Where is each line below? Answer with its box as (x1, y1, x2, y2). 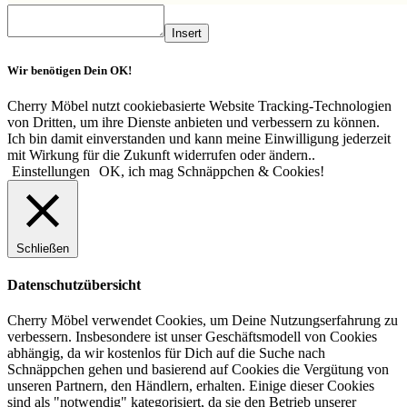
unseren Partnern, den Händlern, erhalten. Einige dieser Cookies (7, 378, 374, 394)
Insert (172, 26, 202, 41)
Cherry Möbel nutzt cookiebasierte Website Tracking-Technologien (7, 97, 392, 114)
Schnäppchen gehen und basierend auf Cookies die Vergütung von (7, 362, 389, 378)
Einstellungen (12, 163, 90, 179)
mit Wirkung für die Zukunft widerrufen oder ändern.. (7, 146, 315, 163)
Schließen (16, 241, 69, 255)
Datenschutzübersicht (7, 277, 141, 293)
